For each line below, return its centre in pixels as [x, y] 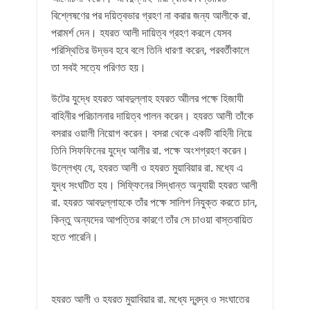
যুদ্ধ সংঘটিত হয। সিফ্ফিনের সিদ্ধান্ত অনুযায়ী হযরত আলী [154, 185]
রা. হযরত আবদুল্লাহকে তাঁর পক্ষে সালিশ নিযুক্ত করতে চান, [154, 202]
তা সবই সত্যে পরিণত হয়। [99, 67]
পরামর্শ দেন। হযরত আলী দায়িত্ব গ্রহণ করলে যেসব [141, 33]
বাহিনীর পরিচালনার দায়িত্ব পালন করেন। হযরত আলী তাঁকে [152, 116]
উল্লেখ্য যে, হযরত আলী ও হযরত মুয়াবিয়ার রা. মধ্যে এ [147, 167]
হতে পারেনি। [75, 237]
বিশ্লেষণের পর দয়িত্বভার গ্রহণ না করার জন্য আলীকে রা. [151, 15]
